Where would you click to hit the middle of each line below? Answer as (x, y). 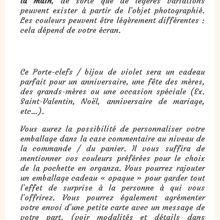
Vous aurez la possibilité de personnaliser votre (112, 128)
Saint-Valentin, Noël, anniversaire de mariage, (112, 101)
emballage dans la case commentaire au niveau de (112, 138)
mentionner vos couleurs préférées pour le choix (112, 158)
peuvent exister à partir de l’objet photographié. (112, 10)
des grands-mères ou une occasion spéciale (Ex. (112, 91)
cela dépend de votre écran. (71, 30)
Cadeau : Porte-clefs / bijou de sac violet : (55, 52)
